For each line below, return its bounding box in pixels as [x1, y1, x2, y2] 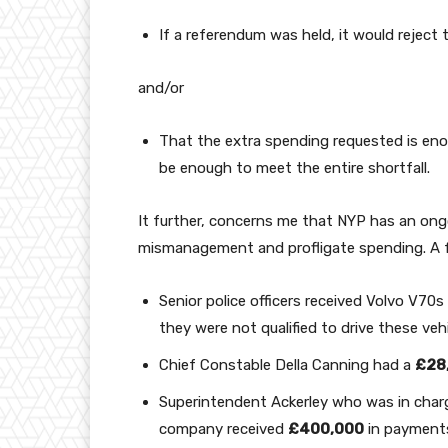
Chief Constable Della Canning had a [159, 356, 415, 375]
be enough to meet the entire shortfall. [159, 159, 430, 178]
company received [159, 420, 288, 439]
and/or [138, 79, 184, 98]
